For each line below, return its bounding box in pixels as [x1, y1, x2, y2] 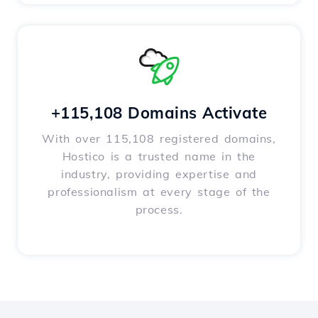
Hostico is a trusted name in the [62, 149, 256, 164]
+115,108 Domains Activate [50, 103, 268, 124]
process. [135, 202, 183, 217]
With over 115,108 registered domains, [42, 131, 276, 146]
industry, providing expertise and [61, 167, 257, 182]
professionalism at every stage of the [48, 185, 270, 199]
